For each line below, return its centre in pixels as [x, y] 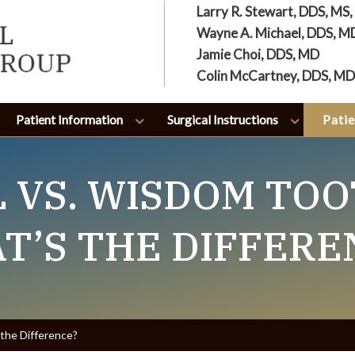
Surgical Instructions [222, 119]
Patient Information [69, 119]
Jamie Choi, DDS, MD [258, 54]
